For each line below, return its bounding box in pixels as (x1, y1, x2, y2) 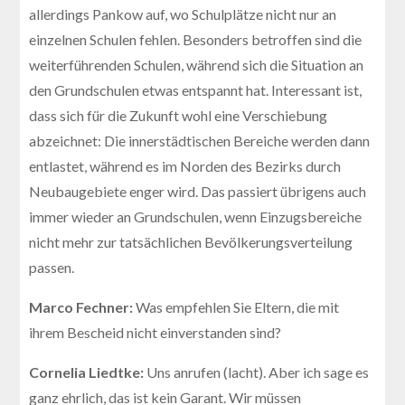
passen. (29, 258, 75, 276)
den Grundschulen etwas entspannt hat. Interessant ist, (29, 80, 363, 99)
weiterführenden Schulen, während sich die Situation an (29, 55, 364, 73)
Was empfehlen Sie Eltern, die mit (136, 297, 340, 316)
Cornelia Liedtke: (29, 363, 147, 381)
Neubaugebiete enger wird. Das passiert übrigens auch (29, 182, 367, 200)
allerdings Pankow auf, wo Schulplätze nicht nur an (29, 5, 337, 23)
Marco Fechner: (29, 297, 137, 316)
